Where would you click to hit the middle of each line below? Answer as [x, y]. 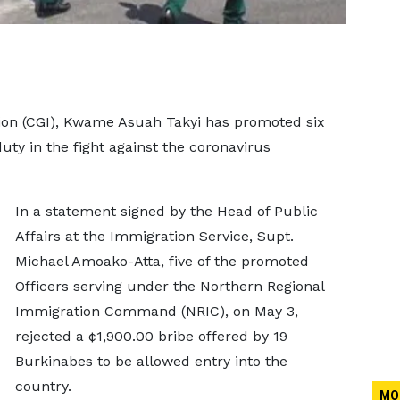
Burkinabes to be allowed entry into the [151, 361]
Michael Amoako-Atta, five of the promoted [162, 261]
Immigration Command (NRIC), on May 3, [156, 311]
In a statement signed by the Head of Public [166, 211]
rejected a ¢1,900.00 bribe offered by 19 [151, 336]
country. [43, 386]
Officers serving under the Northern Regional [169, 286]
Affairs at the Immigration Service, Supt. [154, 236]
